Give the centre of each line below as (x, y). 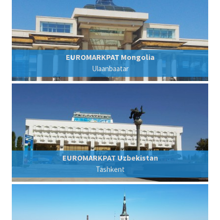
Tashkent (110, 169)
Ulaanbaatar (110, 68)
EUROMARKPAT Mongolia (110, 57)
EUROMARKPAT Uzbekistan (110, 157)
